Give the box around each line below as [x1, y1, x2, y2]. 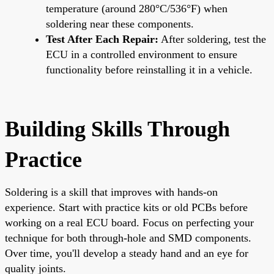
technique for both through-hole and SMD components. [5, 231, 251, 244]
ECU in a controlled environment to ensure [46, 48, 237, 61]
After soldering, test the [158, 32, 266, 45]
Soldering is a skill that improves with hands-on [5, 185, 218, 198]
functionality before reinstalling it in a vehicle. [46, 63, 253, 76]
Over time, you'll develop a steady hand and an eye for [5, 246, 248, 259]
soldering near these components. [46, 17, 194, 30]
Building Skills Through [5, 116, 230, 141]
